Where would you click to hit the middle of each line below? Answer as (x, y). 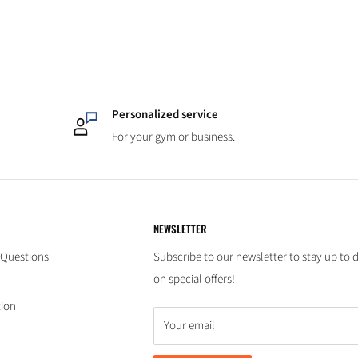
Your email (189, 326)
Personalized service (165, 115)
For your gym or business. (174, 137)
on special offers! (194, 280)
